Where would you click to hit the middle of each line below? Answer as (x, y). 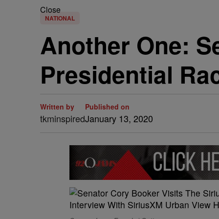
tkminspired (63, 118)
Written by (57, 107)
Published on (107, 107)
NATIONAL (60, 18)
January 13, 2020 (119, 118)
